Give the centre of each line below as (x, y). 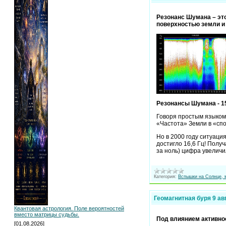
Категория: (165, 176)
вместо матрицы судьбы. (47, 214)
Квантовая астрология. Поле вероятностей (69, 208)
